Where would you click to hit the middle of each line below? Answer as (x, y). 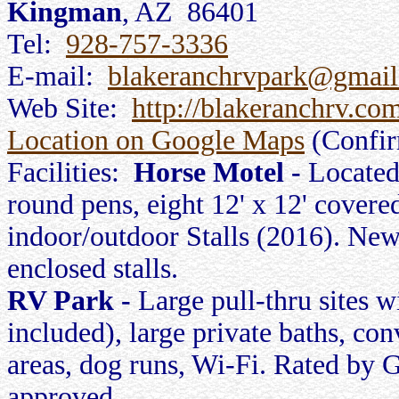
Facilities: (70, 172)
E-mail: (57, 76)
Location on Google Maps (156, 140)
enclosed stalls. (93, 269)
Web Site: (69, 108)
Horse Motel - (221, 172)
